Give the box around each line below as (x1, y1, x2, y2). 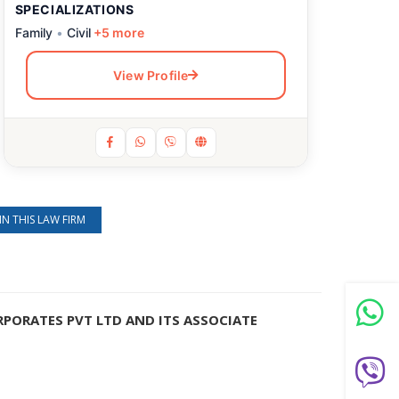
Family (14, 24, 53, 40)
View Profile (112, 67, 189, 83)
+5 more (90, 24, 144, 40)
